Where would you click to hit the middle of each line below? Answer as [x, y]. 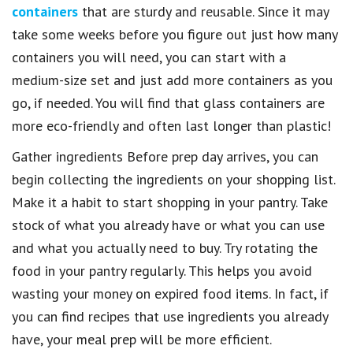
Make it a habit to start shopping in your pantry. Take [170, 202]
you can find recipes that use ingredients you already [170, 316]
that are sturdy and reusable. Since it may [203, 11]
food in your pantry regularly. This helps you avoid [162, 270]
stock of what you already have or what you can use [168, 225]
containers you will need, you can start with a [149, 57]
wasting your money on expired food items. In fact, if [170, 293]
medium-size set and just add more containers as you [172, 80]
